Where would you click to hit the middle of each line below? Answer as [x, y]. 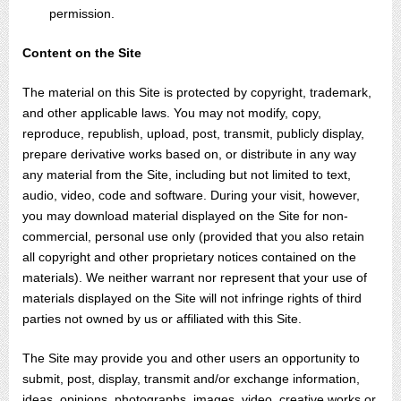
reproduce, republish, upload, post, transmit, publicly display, [193, 133]
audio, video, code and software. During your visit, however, [191, 195]
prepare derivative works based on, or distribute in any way [189, 154]
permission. [82, 13]
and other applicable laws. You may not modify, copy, [172, 113]
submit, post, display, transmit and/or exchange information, [191, 379]
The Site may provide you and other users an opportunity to [191, 358]
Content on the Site [82, 53]
